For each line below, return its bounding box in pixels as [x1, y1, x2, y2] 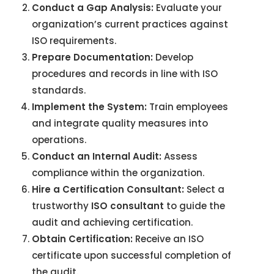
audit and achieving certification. [32, 216, 193, 229]
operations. [32, 133, 86, 147]
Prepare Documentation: [32, 51, 153, 64]
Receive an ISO [133, 232, 204, 246]
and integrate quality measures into [32, 117, 208, 130]
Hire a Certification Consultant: [32, 183, 184, 196]
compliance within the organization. [32, 166, 204, 180]
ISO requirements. [32, 34, 116, 48]
